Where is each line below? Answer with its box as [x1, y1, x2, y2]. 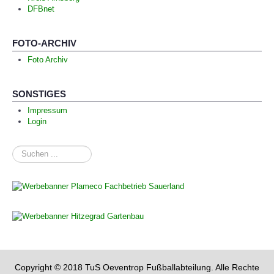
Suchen [12, 146, 39, 155]
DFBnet [28, 4, 54, 13]
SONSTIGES [12, 88, 66, 99]
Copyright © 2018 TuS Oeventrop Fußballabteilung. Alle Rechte [15, 262, 259, 272]
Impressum [28, 105, 67, 115]
